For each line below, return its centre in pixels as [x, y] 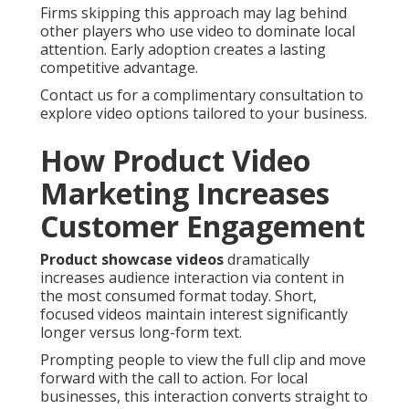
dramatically [267, 260]
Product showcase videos [132, 260]
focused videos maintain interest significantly [194, 315]
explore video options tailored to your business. [204, 114]
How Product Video [175, 161]
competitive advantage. [119, 68]
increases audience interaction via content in [192, 278]
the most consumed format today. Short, [178, 296]
